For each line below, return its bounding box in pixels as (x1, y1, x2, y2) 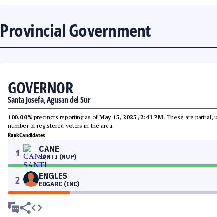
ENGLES (39, 171, 67, 181)
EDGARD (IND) (39, 180, 79, 187)
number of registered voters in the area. (8, 122, 114, 129)
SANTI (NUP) (39, 153, 76, 160)
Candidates (19, 131, 45, 139)
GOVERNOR (8, 77, 73, 98)
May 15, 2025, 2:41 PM (99, 113, 164, 121)
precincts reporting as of (32, 113, 100, 121)
